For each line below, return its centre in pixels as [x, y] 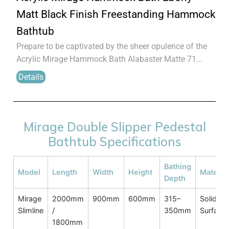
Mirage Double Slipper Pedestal [114, 127]
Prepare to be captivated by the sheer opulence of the [112, 46]
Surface [213, 210]
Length [65, 172]
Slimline [31, 210]
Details [31, 77]
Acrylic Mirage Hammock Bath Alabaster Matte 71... [109, 59]
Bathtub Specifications [114, 142]
